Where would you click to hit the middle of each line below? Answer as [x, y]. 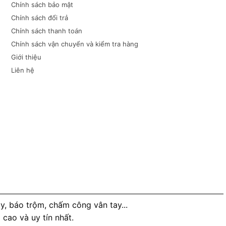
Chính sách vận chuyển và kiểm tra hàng [74, 44]
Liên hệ [22, 70]
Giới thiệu [26, 57]
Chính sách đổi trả [39, 18]
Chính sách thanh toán [46, 31]
